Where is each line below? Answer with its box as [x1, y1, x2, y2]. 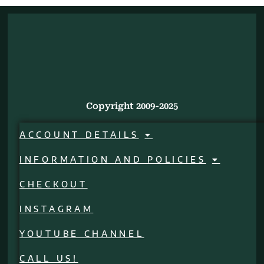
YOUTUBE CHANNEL [19, 229, 144, 239]
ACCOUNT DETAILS [19, 130, 139, 140]
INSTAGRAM [19, 204, 94, 214]
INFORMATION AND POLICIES [19, 154, 206, 165]
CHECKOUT [19, 179, 88, 190]
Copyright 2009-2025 [86, 101, 178, 112]
